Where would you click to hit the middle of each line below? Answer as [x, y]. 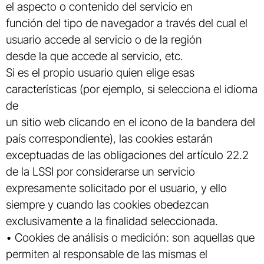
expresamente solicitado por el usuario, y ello [116, 188]
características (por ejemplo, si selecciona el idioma [132, 89]
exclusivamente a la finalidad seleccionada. [112, 221]
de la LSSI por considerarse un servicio [100, 172]
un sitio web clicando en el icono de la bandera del [131, 122]
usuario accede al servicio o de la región [104, 40]
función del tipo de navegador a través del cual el [127, 23]
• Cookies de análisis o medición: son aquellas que [130, 238]
